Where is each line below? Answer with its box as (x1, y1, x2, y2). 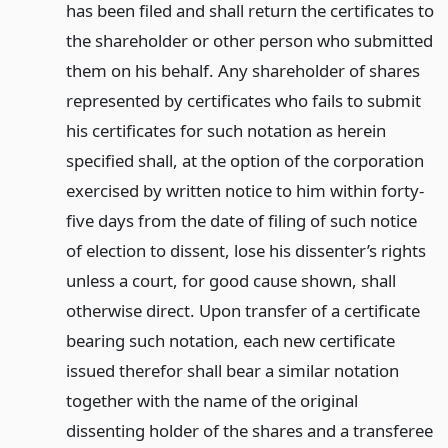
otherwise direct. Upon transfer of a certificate (65, 298, 420, 322)
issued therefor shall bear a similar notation (65, 358, 399, 382)
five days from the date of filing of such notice (65, 208, 417, 232)
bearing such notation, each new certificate (65, 328, 395, 352)
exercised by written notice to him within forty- (65, 178, 424, 202)
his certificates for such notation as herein (65, 118, 386, 142)
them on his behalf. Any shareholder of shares (65, 58, 420, 82)
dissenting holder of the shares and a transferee (65, 418, 433, 442)
